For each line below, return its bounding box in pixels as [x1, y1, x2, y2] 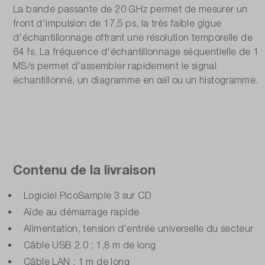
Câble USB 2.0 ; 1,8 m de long [24, 239, 156, 250]
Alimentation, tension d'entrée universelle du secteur [24, 222, 254, 234]
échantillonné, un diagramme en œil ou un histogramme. [13, 74, 258, 85]
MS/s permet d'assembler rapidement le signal [13, 60, 217, 71]
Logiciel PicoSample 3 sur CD [24, 189, 151, 201]
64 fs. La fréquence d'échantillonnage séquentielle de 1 [13, 46, 259, 57]
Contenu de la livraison [13, 161, 156, 177]
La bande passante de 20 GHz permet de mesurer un [13, 3, 248, 14]
